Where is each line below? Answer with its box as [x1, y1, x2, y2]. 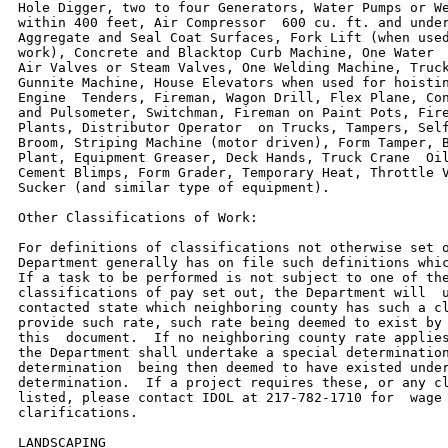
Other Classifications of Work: [18, 209, 258, 225]
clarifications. [18, 404, 138, 420]
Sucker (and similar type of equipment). [18, 179, 330, 195]
